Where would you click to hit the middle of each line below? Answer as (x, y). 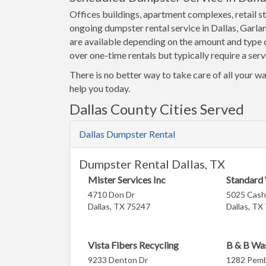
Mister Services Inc (127, 180)
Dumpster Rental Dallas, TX (152, 164)
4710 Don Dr (111, 194)
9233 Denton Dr (118, 260)
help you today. (100, 88)
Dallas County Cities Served (157, 109)
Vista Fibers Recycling (133, 245)
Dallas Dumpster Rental (127, 134)
